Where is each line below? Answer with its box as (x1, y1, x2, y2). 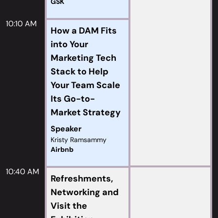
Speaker (51, 124, 82, 134)
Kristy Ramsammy (51, 135, 107, 144)
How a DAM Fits (51, 25, 117, 36)
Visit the (51, 200, 87, 212)
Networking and (51, 186, 119, 198)
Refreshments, (51, 173, 113, 184)
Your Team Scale (51, 79, 120, 91)
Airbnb (51, 145, 73, 154)
